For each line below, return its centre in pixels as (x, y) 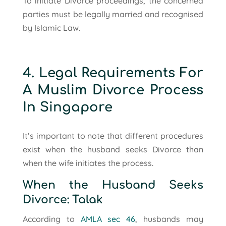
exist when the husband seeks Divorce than (113, 149)
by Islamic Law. (51, 27)
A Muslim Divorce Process (113, 90)
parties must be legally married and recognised (113, 14)
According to (51, 219)
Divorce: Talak (63, 200)
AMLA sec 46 (108, 219)
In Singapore (67, 107)
